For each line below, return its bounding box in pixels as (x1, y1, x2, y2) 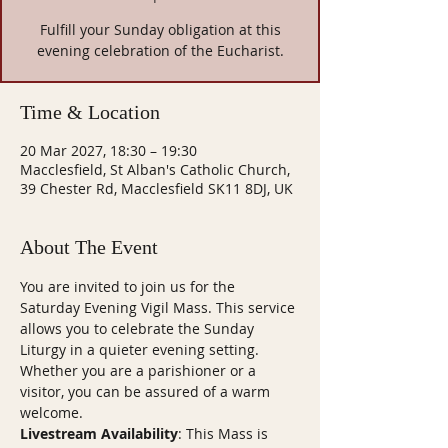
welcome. (20, 403, 83, 422)
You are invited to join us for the (20, 277, 239, 296)
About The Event (20, 236, 158, 258)
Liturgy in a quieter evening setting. (20, 340, 263, 359)
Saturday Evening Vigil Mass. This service (20, 298, 299, 317)
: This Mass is (178, 424, 272, 443)
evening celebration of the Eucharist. (36, 41, 284, 60)
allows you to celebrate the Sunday (20, 319, 258, 338)
